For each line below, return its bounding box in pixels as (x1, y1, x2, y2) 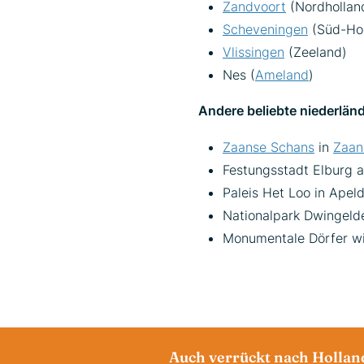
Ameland (255, 67, 309, 83)
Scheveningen (223, 21, 308, 37)
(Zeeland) (284, 44, 347, 60)
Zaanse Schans (223, 139, 314, 155)
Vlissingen (223, 44, 284, 60)
